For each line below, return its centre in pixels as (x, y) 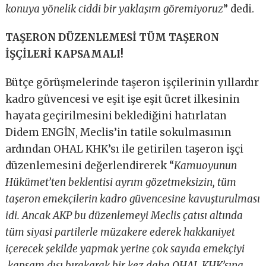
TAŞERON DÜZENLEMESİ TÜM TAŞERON (113, 38)
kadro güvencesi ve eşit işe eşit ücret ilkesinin (123, 99)
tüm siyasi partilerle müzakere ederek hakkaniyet (121, 232)
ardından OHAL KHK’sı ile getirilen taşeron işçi (125, 149)
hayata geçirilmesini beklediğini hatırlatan (116, 116)
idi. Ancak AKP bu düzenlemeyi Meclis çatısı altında (124, 216)
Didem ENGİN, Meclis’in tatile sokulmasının (119, 133)
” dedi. (239, 9)
